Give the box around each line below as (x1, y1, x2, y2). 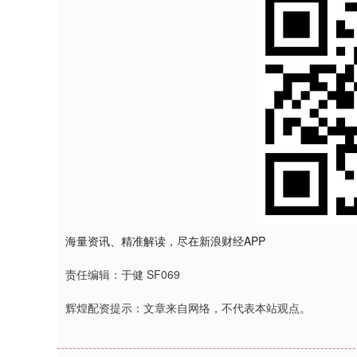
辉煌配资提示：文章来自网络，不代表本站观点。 (65, 300, 311, 316)
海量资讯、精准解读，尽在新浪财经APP (65, 233, 265, 249)
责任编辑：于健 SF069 (65, 266, 180, 282)
